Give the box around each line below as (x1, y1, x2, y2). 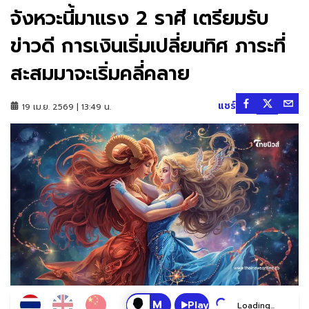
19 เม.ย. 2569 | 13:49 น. (22, 101, 111, 113)
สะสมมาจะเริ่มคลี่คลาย (10, 59, 190, 88)
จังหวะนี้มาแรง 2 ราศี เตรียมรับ (10, 3, 269, 33)
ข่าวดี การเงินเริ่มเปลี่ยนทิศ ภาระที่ (10, 31, 286, 61)
